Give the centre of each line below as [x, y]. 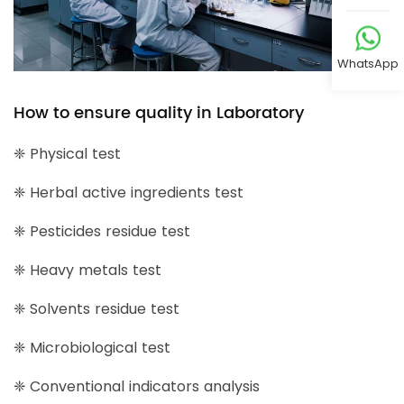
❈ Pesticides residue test [102, 232]
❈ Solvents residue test [96, 309]
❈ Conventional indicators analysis [137, 387]
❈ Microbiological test [92, 348]
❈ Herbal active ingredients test [129, 193]
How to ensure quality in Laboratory [159, 114]
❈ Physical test [67, 154]
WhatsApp [368, 63]
